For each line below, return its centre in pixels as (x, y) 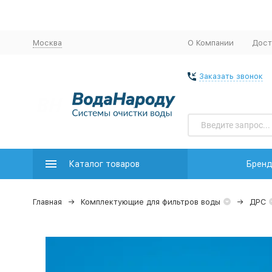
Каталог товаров (104, 164)
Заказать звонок (231, 76)
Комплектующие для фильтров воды (150, 202)
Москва (47, 42)
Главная (47, 202)
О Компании (210, 42)
